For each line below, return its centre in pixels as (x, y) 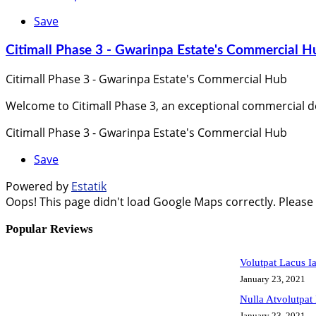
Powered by (38, 187)
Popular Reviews (49, 229)
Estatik (89, 187)
